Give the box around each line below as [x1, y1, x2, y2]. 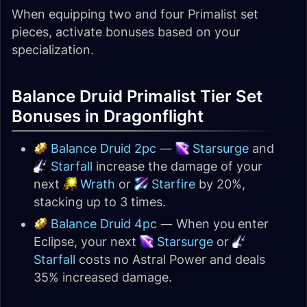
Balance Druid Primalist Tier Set [12, 86, 262, 106]
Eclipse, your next [34, 234, 140, 249]
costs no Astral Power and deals [75, 251, 265, 267]
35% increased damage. [34, 269, 172, 284]
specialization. [12, 42, 94, 57]
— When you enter [157, 216, 269, 231]
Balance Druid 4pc [51, 216, 157, 231]
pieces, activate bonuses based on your [12, 24, 241, 39]
